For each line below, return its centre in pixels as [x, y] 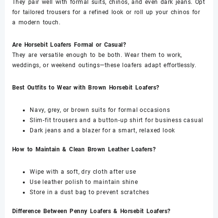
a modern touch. [36, 22]
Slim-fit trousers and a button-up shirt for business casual [117, 120]
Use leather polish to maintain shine [84, 182]
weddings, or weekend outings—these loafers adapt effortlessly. [104, 65]
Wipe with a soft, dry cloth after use [83, 172]
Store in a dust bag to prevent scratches [90, 192]
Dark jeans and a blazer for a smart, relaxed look [103, 130]
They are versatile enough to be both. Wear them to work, [97, 55]
